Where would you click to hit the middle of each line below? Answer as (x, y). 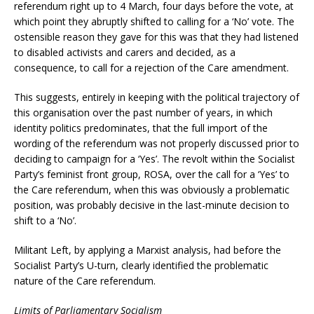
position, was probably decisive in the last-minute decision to (152, 205)
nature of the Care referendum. (85, 280)
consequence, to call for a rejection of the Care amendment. (151, 67)
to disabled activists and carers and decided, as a (125, 52)
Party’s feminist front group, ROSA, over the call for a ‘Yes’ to (152, 174)
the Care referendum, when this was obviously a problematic (152, 189)
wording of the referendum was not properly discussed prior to (157, 143)
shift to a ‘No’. (45, 220)
